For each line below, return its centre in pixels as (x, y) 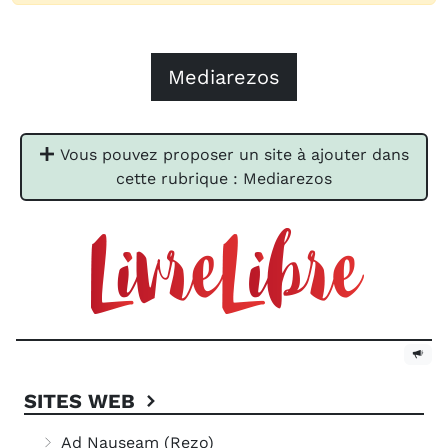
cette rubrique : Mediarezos (224, 179)
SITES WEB (82, 401)
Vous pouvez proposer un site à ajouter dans (232, 155)
